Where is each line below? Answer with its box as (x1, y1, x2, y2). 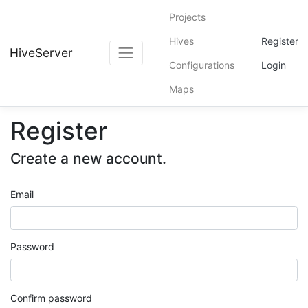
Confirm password (10, 292, 92, 304)
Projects (169, 11, 206, 23)
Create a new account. (10, 150, 166, 167)
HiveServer (10, 45, 73, 60)
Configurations (169, 59, 235, 71)
